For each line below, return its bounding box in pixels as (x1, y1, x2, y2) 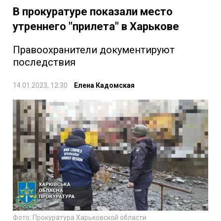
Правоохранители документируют (13, 44, 175, 56)
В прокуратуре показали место (13, 5, 173, 18)
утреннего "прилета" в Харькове (13, 20, 179, 33)
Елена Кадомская (74, 81, 135, 90)
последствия (13, 56, 75, 69)
